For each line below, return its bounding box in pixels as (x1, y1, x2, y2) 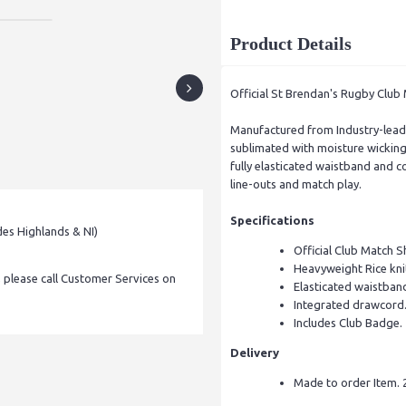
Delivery (230, 346, 279, 360)
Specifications (230, 214, 314, 227)
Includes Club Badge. (294, 316, 402, 330)
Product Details (230, 34, 352, 54)
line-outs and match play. (230, 178, 367, 191)
